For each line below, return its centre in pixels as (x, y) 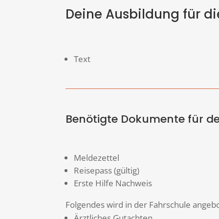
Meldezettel (97, 158)
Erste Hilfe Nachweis (113, 183)
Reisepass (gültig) (107, 171)
